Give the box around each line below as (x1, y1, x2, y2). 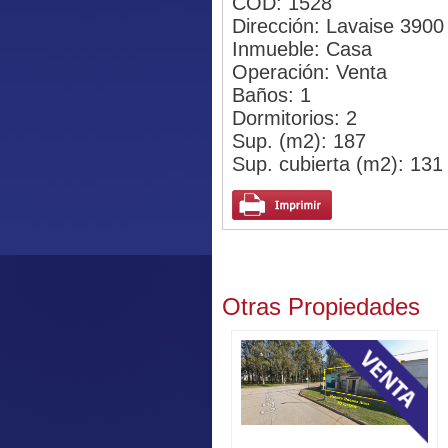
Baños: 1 (231, 84, 311, 107)
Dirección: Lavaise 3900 (231, 15, 444, 38)
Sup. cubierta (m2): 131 (231, 153, 443, 176)
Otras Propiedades (222, 293, 420, 321)
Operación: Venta (231, 61, 387, 84)
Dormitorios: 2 (231, 107, 357, 130)
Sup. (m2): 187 (231, 130, 366, 153)
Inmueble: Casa (231, 38, 372, 61)
